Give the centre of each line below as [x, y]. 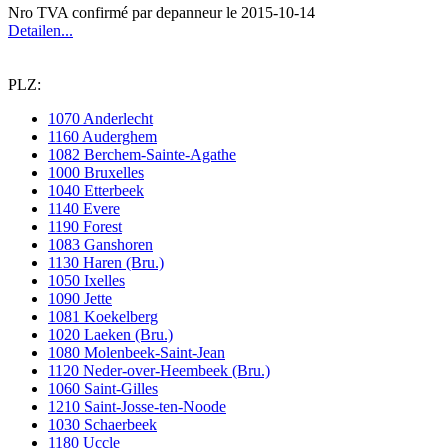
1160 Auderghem [102, 136]
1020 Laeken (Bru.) [110, 334]
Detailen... [40, 30]
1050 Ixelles [86, 280]
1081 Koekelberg [103, 316]
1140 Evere [84, 208]
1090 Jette [80, 298]
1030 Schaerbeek [102, 424]
